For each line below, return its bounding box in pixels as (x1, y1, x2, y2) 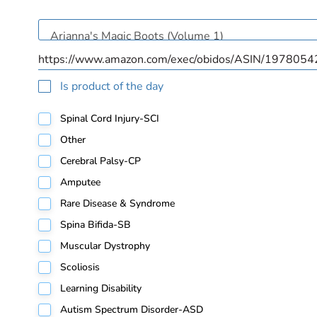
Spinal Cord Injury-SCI (59, 112, 159, 126)
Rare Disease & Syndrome (59, 197, 175, 211)
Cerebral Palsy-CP (59, 154, 141, 168)
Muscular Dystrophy (59, 239, 150, 253)
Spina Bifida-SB (59, 218, 131, 232)
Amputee (59, 175, 100, 190)
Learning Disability (59, 282, 142, 296)
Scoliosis (59, 260, 100, 275)
